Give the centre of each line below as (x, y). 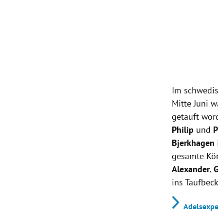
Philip (183, 130)
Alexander (191, 169)
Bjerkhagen (193, 143)
